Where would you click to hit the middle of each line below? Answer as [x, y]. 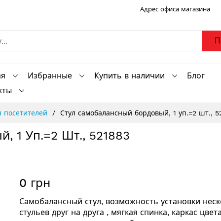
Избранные [50, 76]
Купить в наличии [129, 76]
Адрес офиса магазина [175, 9]
